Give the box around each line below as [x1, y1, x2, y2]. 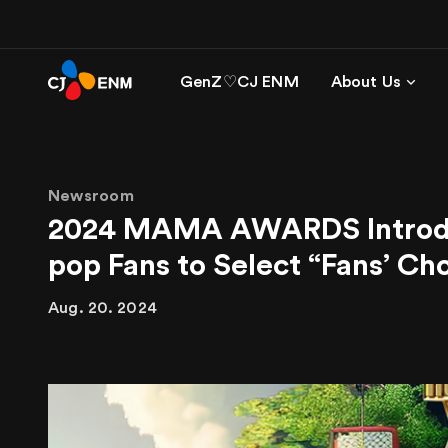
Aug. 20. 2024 [48, 300, 158, 316]
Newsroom [48, 188, 134, 204]
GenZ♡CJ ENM [180, 74, 299, 90]
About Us [330, 74, 402, 90]
